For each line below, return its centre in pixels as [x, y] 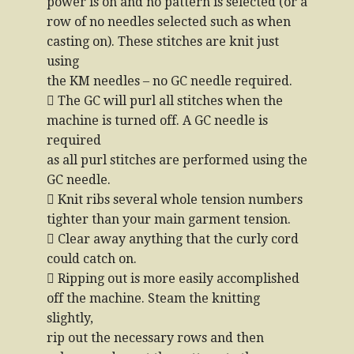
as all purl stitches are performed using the [177, 160]
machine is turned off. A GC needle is [157, 121]
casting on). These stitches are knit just [163, 41]
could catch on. [92, 259]
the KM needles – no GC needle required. [169, 81]
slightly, [70, 318]
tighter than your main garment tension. [169, 219]
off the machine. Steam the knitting [153, 298]
